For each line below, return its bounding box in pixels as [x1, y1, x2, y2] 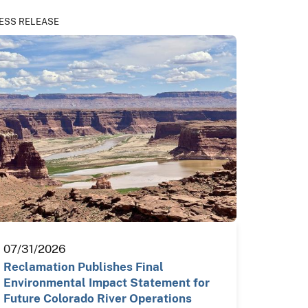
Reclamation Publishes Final [3, 260, 164, 274]
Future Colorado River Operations [3, 291, 192, 305]
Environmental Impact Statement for [3, 276, 210, 289]
